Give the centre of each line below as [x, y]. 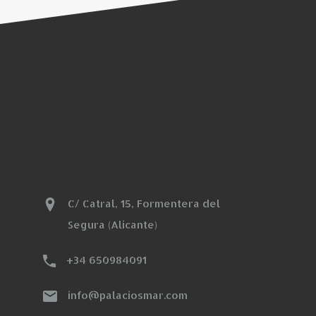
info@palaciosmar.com [128, 295]
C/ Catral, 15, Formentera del [144, 203]
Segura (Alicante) [113, 225]
